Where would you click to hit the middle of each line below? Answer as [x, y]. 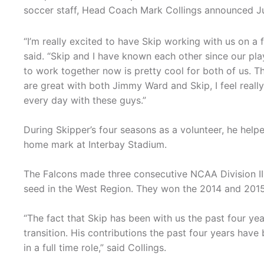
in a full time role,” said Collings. [95, 248]
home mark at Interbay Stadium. [95, 145]
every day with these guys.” [85, 100]
